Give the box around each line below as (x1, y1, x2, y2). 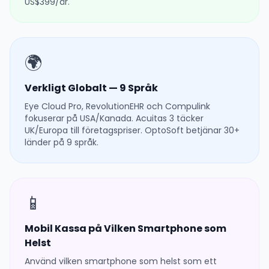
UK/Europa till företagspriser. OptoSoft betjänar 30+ (25, 124, 240, 136)
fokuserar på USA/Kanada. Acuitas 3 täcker (25, 112, 204, 124)
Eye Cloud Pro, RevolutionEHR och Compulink (25, 100, 210, 112)
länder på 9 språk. (25, 136, 98, 148)
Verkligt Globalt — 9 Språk (25, 81, 158, 95)
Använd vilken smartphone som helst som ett (25, 255, 217, 267)
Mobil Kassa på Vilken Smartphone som (25, 222, 226, 235)
